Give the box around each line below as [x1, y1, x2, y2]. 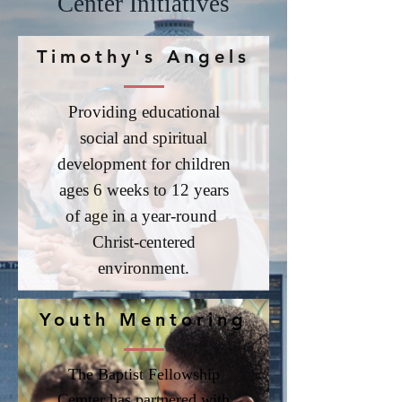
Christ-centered [92, 232, 196, 251]
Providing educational [67, 102, 220, 121]
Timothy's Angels [37, 46, 250, 67]
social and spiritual [80, 128, 207, 147]
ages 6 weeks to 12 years [58, 180, 229, 199]
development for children [57, 154, 231, 173]
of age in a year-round [66, 206, 222, 225]
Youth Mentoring [39, 309, 248, 330]
